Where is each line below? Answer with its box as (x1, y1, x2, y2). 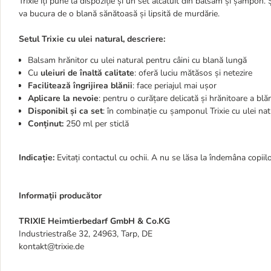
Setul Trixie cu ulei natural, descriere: (19, 33, 165, 45)
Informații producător (19, 190, 102, 201)
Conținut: (28, 118, 64, 129)
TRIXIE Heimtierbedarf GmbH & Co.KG (19, 215, 170, 227)
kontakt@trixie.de (19, 241, 84, 252)
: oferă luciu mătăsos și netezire (134, 67, 252, 79)
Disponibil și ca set (28, 105, 103, 117)
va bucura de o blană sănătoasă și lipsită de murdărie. (19, 8, 222, 19)
